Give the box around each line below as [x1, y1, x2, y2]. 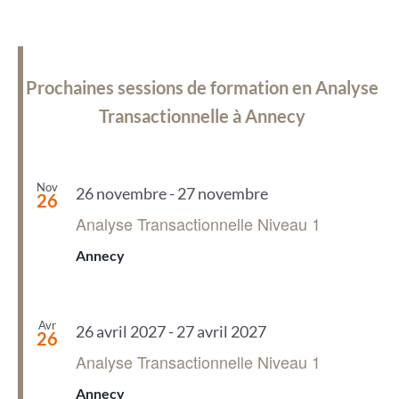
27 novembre [176, 183, 268, 203]
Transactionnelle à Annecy [99, 105, 305, 127]
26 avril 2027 [75, 322, 166, 341]
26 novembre [75, 183, 167, 203]
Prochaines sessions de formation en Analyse [26, 77, 379, 99]
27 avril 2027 [175, 322, 266, 341]
